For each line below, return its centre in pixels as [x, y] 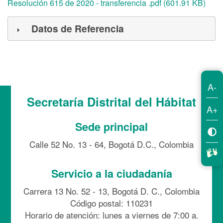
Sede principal [111, 127]
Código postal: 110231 [111, 203]
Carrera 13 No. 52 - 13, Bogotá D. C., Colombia [111, 191]
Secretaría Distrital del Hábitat [111, 102]
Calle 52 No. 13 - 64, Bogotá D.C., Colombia [111, 144]
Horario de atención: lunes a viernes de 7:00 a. [111, 215]
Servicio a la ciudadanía [111, 174]
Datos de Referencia [78, 29]
